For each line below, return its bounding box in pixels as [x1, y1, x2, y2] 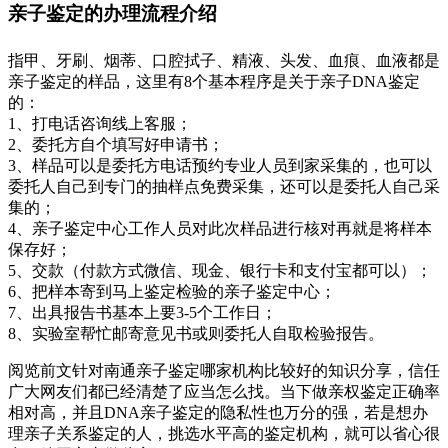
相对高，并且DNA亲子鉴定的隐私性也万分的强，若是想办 [8, 404, 428, 422]
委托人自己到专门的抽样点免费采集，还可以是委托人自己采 [8, 178, 440, 196]
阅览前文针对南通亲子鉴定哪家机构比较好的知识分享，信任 [8, 362, 440, 380]
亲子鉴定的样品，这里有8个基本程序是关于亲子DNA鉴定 [8, 73, 420, 91]
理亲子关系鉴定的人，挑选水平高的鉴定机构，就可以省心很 [8, 425, 440, 443]
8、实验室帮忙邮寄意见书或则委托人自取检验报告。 [8, 325, 384, 343]
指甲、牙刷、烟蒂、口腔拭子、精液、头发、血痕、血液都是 [8, 52, 440, 70]
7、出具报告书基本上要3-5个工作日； [8, 304, 277, 322]
